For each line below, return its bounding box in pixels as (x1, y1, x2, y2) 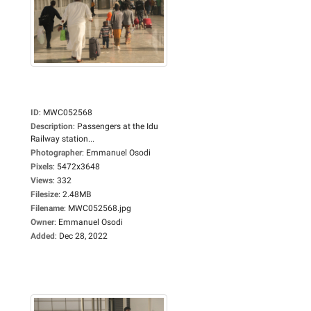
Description (31, 121, 73, 131)
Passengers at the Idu (77, 121, 158, 131)
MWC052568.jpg (68, 203, 131, 213)
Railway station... (31, 133, 94, 144)
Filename (31, 203, 64, 213)
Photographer (31, 147, 82, 158)
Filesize (31, 189, 58, 199)
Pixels (31, 161, 53, 171)
